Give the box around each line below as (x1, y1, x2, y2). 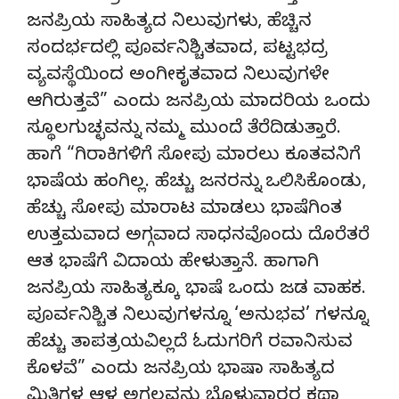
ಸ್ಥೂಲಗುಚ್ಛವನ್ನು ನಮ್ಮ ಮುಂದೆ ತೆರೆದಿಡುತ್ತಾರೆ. (27, 118, 341, 142)
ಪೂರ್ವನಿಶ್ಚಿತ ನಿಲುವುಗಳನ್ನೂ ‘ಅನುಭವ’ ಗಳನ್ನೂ (27, 305, 367, 330)
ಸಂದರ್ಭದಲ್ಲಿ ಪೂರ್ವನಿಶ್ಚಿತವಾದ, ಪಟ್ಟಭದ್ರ (27, 37, 328, 62)
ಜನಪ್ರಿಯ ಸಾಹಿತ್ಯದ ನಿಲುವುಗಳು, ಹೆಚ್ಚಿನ (27, 11, 312, 36)
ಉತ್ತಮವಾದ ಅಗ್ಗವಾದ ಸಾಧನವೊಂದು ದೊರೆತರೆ (27, 224, 370, 249)
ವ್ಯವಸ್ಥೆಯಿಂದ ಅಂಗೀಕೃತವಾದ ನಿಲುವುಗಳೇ (27, 64, 330, 89)
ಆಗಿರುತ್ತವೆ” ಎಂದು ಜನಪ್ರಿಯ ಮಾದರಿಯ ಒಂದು (27, 91, 370, 116)
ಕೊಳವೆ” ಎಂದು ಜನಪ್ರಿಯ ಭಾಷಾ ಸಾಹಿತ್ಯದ (27, 358, 335, 383)
